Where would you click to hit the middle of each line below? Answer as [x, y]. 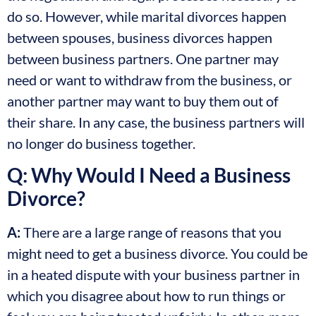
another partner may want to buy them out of [143, 101]
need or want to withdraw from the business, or [150, 79]
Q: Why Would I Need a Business [149, 175]
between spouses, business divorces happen [140, 37]
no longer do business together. [101, 143]
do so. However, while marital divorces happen [147, 16]
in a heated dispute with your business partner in [153, 275]
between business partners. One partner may [143, 58]
